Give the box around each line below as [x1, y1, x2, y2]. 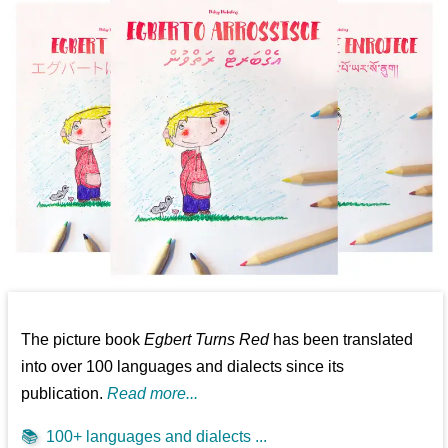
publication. [21, 384, 108, 402]
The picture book [21, 330, 145, 348]
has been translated [269, 330, 414, 348]
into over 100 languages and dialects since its [21, 357, 345, 375]
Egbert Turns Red [144, 330, 270, 348]
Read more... [107, 384, 199, 402]
